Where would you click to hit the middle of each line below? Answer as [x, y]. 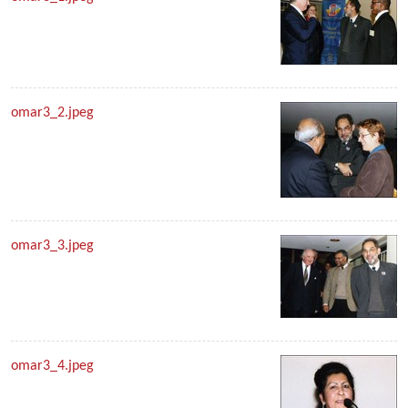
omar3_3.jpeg [52, 246]
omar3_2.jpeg [52, 113]
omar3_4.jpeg [52, 366]
